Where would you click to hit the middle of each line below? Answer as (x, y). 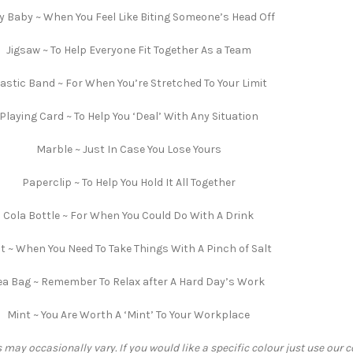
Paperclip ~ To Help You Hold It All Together (128, 182)
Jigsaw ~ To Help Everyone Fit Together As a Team (128, 50)
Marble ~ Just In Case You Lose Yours (128, 149)
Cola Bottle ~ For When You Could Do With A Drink (128, 216)
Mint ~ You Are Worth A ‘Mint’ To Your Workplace (128, 315)
